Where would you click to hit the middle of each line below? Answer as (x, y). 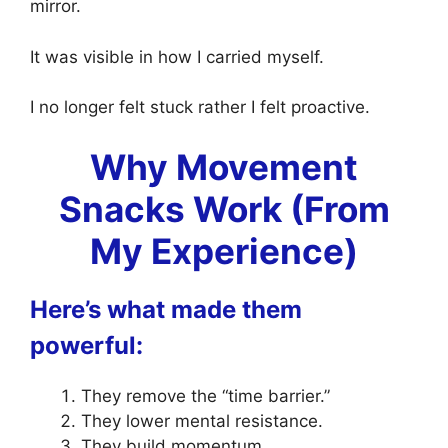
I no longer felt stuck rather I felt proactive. (200, 107)
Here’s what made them (166, 309)
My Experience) (224, 250)
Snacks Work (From (224, 208)
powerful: (86, 345)
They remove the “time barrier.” (205, 395)
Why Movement (224, 166)
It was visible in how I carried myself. (177, 56)
